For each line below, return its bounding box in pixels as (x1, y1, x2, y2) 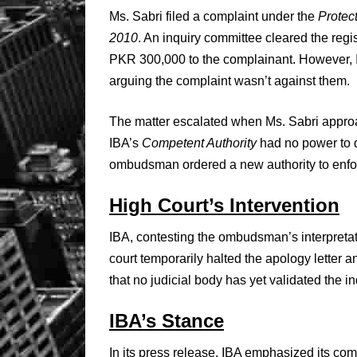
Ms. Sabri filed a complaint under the (109, 9, 318, 23)
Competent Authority (142, 135, 257, 150)
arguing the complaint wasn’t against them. (109, 73, 350, 88)
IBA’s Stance (109, 309, 224, 331)
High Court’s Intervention (109, 194, 339, 216)
